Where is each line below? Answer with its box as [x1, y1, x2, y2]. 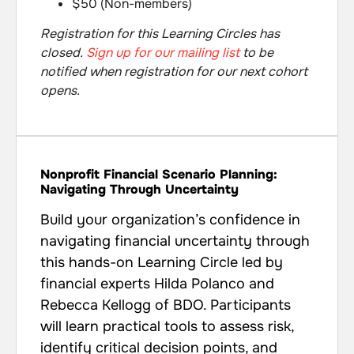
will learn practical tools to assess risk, [40, 318, 294, 336]
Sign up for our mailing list [86, 43, 239, 61]
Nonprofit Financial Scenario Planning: [40, 166, 277, 183]
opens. [40, 81, 80, 99]
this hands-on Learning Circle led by [40, 254, 283, 272]
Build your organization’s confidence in [40, 211, 300, 229]
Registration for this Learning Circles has [40, 24, 280, 42]
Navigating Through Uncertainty [40, 181, 239, 198]
